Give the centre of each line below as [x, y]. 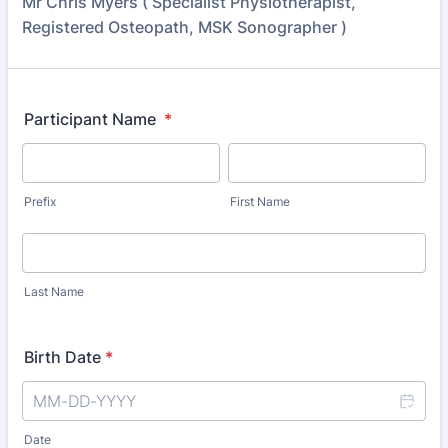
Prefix [40, 201]
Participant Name [92, 119]
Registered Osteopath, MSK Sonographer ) [184, 27]
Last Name [54, 291]
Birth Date [62, 357]
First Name [260, 201]
